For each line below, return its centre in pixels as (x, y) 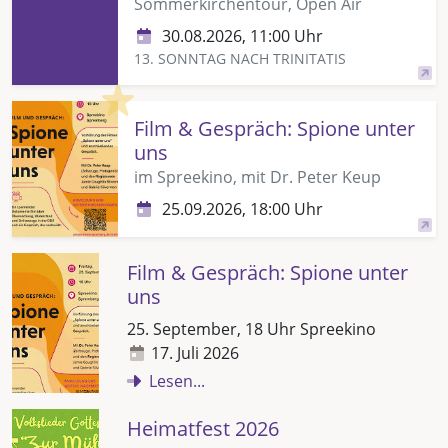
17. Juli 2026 (195, 352)
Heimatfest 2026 (203, 428)
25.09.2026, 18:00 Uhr (242, 208)
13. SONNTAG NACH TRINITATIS (240, 58)
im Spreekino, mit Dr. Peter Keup (257, 176)
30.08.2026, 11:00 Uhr (242, 35)
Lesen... (177, 380)
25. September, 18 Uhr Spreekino (251, 328)
